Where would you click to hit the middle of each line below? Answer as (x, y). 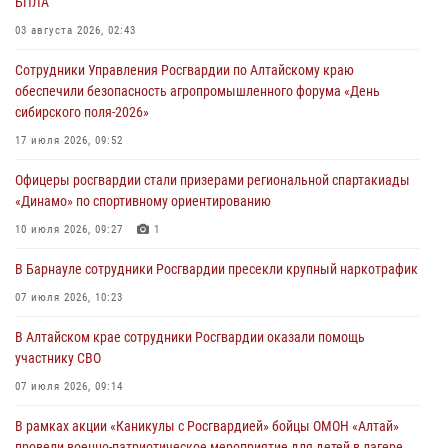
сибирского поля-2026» (82, 111)
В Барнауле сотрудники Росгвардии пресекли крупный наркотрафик (216, 268)
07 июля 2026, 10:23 (69, 297)
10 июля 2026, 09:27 (69, 229)
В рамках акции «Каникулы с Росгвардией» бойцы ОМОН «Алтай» (207, 425)
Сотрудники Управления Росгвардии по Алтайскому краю (184, 69)
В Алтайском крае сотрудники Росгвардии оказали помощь (190, 336)
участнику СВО (58, 357)
